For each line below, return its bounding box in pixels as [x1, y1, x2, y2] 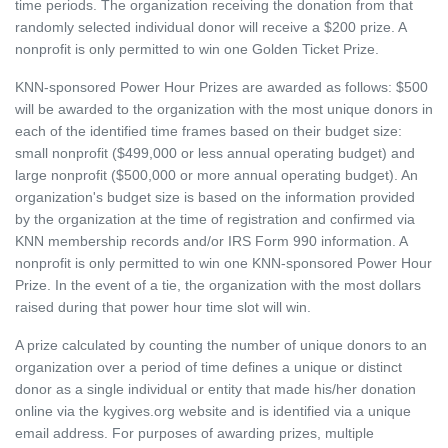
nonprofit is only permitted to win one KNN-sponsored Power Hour [15, 255, 432, 271]
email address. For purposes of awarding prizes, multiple [15, 425, 374, 441]
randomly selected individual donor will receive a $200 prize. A [15, 19, 406, 35]
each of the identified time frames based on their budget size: [15, 123, 402, 139]
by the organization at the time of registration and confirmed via [15, 211, 415, 227]
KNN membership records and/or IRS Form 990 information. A [15, 233, 407, 249]
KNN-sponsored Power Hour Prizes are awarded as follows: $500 [15, 79, 428, 95]
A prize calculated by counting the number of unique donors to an [15, 337, 427, 353]
